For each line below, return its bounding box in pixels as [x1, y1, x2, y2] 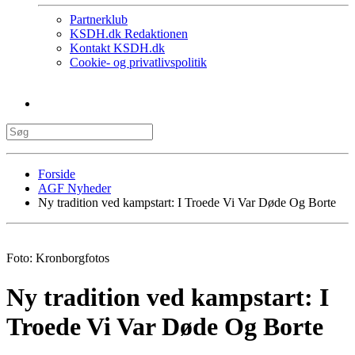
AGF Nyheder [38, 181, 111, 196]
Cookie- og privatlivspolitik [70, 55, 207, 70]
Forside [38, 167, 75, 181]
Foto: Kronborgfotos [6, 251, 109, 265]
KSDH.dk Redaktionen [70, 27, 188, 41]
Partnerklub [70, 13, 128, 27]
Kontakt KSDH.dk [70, 41, 165, 55]
